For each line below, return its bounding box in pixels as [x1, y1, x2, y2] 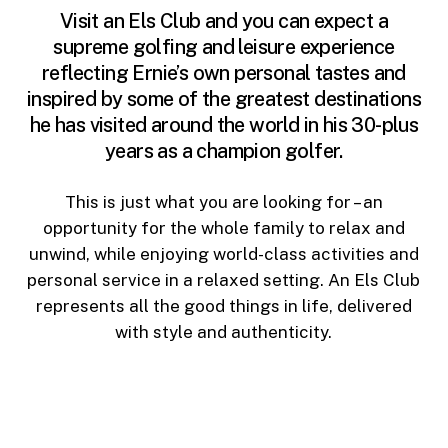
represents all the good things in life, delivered [35, 296, 412, 317]
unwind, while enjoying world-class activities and [28, 244, 419, 265]
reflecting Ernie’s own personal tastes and [42, 60, 406, 85]
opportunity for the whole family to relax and [42, 218, 405, 239]
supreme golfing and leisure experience [53, 34, 395, 59]
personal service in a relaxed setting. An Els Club [27, 270, 421, 291]
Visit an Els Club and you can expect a [59, 8, 389, 33]
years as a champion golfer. [105, 138, 343, 163]
